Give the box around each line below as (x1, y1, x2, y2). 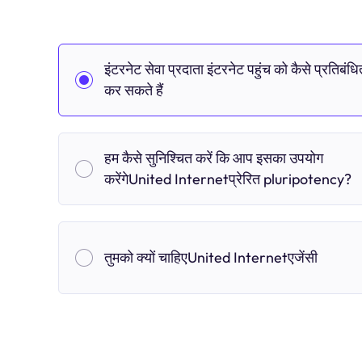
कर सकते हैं (104, 81, 163, 99)
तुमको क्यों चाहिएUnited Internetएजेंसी (104, 248, 318, 267)
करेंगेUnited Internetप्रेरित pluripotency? (104, 170, 351, 188)
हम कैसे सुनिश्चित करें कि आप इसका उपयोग (104, 149, 323, 167)
